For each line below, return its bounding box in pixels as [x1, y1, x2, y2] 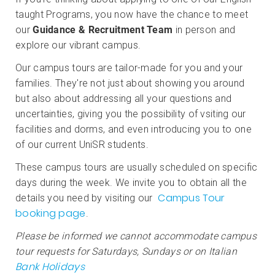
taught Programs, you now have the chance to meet [15, 9, 249, 20]
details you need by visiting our [15, 192, 158, 204]
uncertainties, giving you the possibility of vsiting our [15, 108, 246, 120]
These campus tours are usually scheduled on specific [15, 161, 258, 173]
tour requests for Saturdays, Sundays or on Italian [15, 246, 237, 257]
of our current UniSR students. [15, 139, 149, 150]
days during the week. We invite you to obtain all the [15, 177, 247, 188]
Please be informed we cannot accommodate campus [15, 230, 257, 242]
